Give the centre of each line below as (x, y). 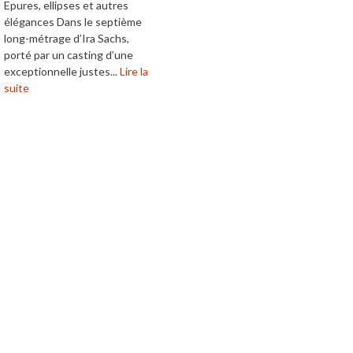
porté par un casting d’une (69, 55)
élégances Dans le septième (73, 22)
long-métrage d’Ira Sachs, (67, 39)
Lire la (134, 72)
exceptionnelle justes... (62, 72)
